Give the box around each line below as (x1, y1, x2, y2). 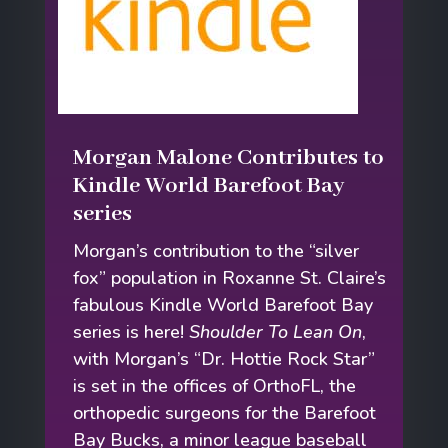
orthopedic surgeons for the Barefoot (73, 400, 377, 425)
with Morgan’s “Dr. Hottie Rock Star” (73, 346, 376, 371)
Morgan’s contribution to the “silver (73, 238, 360, 263)
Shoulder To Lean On (189, 319, 363, 344)
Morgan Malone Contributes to (73, 143, 385, 172)
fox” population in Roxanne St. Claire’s (73, 265, 387, 290)
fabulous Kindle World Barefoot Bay (73, 292, 374, 317)
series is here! (73, 319, 190, 344)
